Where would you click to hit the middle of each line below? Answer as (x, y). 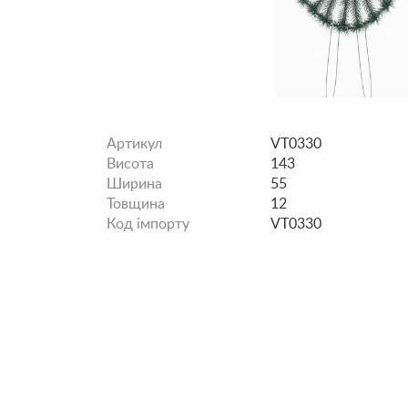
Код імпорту (148, 224)
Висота (130, 164)
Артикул (134, 144)
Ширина (134, 184)
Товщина (136, 204)
